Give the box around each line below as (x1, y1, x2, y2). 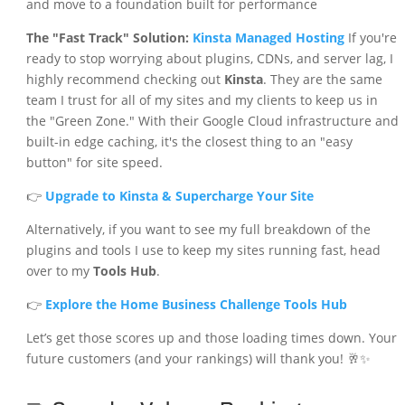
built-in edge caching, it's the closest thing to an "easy (25, 133, 353, 151)
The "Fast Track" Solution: (25, 29, 193, 47)
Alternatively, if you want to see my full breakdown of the (25, 221, 371, 239)
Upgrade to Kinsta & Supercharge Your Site (44, 187, 314, 205)
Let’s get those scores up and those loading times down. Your (25, 329, 397, 347)
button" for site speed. (25, 154, 163, 172)
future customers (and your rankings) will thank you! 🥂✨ (25, 350, 371, 368)
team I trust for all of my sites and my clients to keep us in (25, 91, 378, 109)
